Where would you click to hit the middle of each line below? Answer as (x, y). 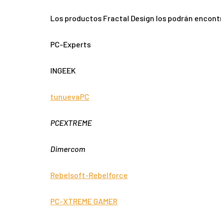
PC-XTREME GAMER (84, 201)
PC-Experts (71, 44)
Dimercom (68, 148)
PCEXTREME (71, 122)
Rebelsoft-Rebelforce (89, 175)
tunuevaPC (70, 96)
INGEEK (63, 70)
